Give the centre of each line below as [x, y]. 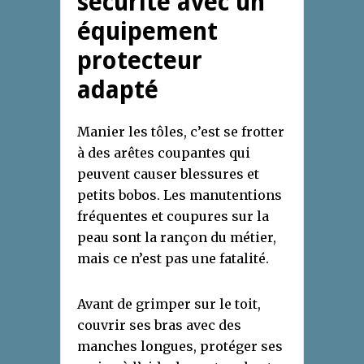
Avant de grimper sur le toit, [169, 304]
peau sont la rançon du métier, [177, 238]
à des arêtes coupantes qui [164, 153]
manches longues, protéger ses [180, 347]
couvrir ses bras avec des [159, 325]
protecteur [140, 61]
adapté [118, 90]
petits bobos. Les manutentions [180, 195]
